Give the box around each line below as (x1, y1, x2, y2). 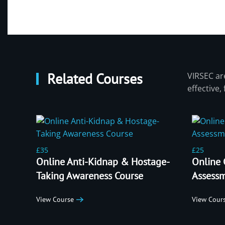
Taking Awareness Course (36, 169, 143, 182)
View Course (36, 195, 74, 204)
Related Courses (44, 69, 143, 88)
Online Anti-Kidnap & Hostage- (36, 155, 170, 168)
